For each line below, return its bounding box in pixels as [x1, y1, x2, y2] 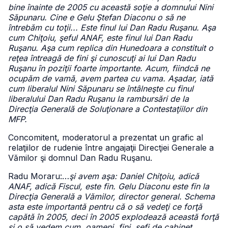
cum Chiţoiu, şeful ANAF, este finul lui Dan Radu [8, 33, 192, 43]
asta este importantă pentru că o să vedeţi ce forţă [8, 202, 202, 212]
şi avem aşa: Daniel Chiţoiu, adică [69, 171, 199, 181]
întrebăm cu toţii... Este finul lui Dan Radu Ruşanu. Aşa [8, 22, 216, 33]
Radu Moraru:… [8, 171, 69, 181]
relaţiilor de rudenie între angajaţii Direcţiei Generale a [8, 142, 214, 153]
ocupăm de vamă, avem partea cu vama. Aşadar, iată [8, 73, 213, 83]
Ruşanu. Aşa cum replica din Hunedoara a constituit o [8, 43, 213, 53]
